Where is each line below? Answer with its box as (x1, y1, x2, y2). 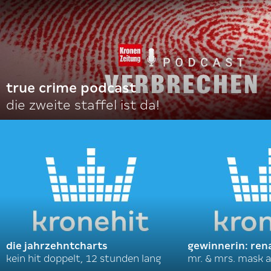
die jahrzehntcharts (6, 240, 108, 252)
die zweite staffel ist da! (6, 97, 160, 113)
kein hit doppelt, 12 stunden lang (6, 253, 162, 264)
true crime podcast (6, 80, 136, 96)
